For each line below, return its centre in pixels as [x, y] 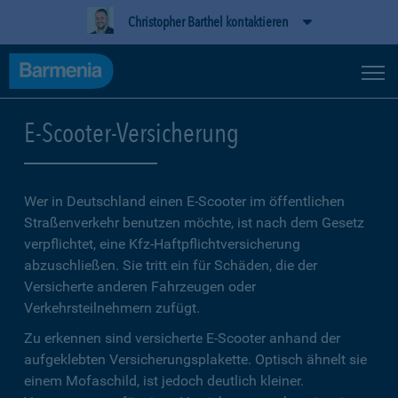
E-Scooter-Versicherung [131, 132]
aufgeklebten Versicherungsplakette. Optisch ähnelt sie [195, 359]
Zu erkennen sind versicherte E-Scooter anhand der [182, 338]
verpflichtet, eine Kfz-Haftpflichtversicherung [162, 244]
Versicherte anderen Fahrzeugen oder [140, 287]
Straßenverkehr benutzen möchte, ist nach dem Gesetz [194, 223]
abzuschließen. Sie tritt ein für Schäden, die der [171, 265]
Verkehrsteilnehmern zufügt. [112, 308]
